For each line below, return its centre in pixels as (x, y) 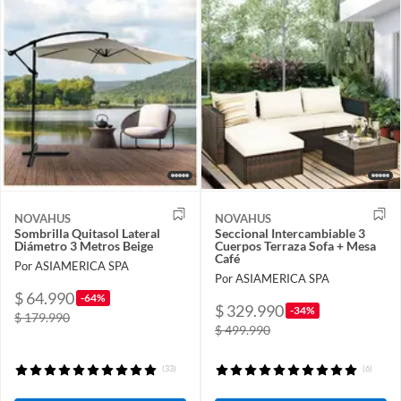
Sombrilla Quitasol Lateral (87, 234)
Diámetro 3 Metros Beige (84, 246)
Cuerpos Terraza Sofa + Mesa (295, 246)
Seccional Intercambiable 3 (290, 234)
